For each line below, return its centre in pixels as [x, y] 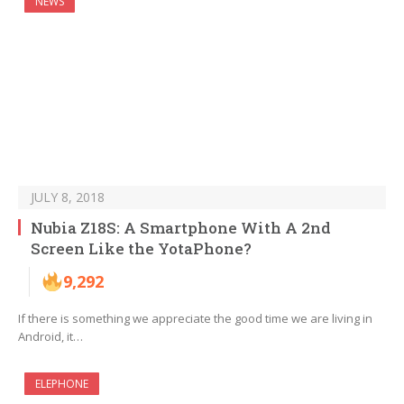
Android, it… [50, 337]
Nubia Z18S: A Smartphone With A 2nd [181, 228]
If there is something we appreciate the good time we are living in [195, 319]
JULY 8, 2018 [68, 197]
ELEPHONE [62, 384]
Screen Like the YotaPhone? [141, 249]
